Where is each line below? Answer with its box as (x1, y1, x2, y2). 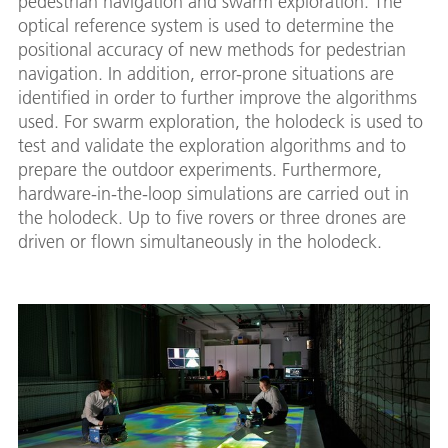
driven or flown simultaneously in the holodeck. (18, 230, 382, 253)
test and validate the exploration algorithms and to (18, 134, 406, 157)
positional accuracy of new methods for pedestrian (18, 38, 406, 61)
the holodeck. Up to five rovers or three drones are (18, 206, 406, 229)
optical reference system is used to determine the (18, 14, 394, 37)
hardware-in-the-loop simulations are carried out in (18, 182, 409, 205)
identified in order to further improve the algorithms (18, 86, 417, 109)
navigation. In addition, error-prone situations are (18, 62, 394, 85)
